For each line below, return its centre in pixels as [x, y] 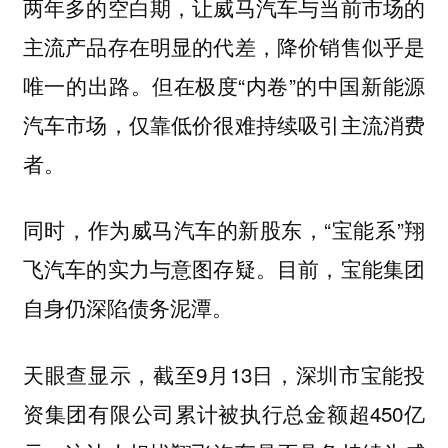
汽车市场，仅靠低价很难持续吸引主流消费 [224, 123]
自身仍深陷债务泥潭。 [127, 307]
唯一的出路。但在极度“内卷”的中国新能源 [224, 84]
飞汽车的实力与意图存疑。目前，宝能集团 [224, 268]
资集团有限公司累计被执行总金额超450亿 [224, 412]
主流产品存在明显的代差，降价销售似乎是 [224, 45]
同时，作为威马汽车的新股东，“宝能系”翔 [224, 229]
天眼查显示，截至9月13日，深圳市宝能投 [224, 373]
